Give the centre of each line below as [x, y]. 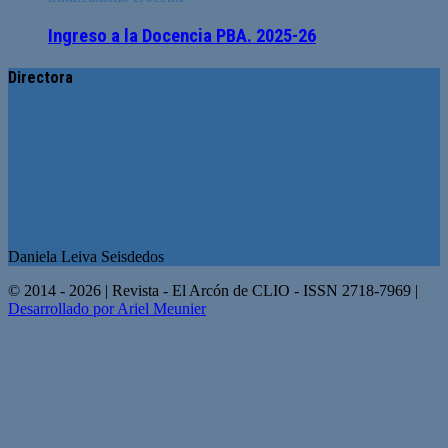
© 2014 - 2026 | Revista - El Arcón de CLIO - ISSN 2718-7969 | [213, 291]
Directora [40, 78]
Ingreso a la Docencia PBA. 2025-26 [182, 35]
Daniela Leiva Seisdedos [86, 257]
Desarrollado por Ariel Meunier [107, 309]
